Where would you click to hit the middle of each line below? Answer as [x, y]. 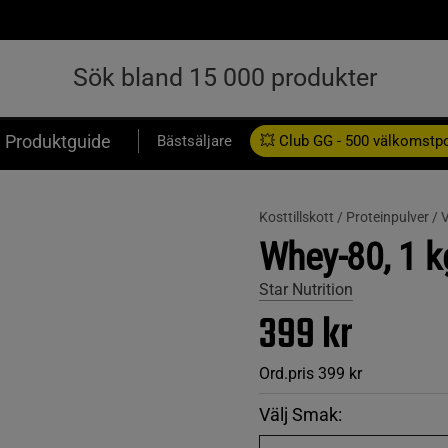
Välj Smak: [300, 414]
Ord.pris [286, 373]
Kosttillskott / [302, 217]
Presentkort [44, 183]
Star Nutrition [305, 289]
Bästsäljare [194, 141]
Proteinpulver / [393, 217]
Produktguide [58, 141]
